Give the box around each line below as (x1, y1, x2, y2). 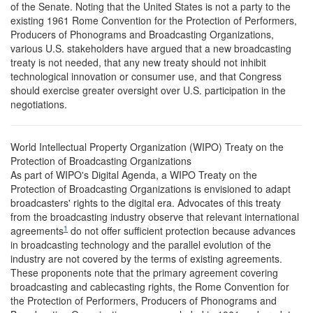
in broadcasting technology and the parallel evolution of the (10, 238, 271, 252)
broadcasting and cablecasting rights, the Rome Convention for (10, 279, 289, 293)
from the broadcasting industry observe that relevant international (10, 210, 299, 224)
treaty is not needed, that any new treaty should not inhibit (10, 55, 266, 69)
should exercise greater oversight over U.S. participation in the (10, 83, 286, 97)
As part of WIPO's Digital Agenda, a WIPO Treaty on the (10, 168, 257, 182)
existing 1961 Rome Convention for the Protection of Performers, (10, 13, 297, 27)
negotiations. (10, 97, 67, 111)
